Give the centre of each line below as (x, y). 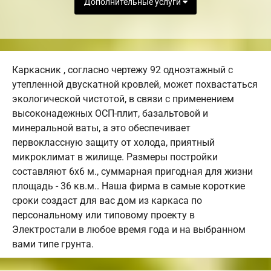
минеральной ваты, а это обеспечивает (101, 128)
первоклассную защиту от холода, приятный (113, 143)
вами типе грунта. (53, 244)
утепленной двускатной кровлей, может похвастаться (135, 85)
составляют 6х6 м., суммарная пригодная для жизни (132, 172)
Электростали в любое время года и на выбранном (129, 230)
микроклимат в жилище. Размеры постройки (115, 157)
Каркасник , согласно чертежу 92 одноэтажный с (122, 70)
